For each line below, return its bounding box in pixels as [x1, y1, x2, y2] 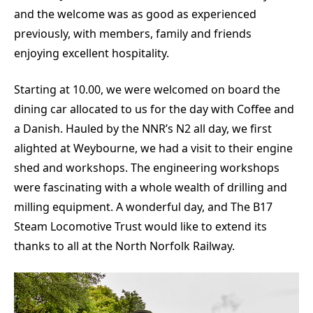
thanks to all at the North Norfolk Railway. [14, 238, 235, 254]
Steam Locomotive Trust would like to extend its [14, 218, 267, 234]
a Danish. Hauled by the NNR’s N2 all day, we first [14, 120, 272, 136]
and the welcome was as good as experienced [14, 6, 256, 22]
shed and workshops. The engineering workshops [14, 159, 279, 175]
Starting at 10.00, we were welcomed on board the [14, 81, 280, 97]
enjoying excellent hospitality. [14, 45, 169, 61]
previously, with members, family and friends [14, 25, 252, 41]
